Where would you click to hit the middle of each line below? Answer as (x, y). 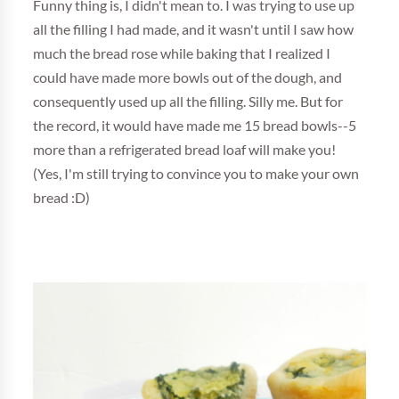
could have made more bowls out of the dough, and (188, 78)
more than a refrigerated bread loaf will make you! (185, 150)
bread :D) (62, 198)
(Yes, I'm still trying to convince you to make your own (196, 174)
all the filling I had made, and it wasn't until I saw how (194, 30)
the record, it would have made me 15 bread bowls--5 (195, 126)
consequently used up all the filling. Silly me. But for (188, 102)
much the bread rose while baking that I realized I (182, 54)
